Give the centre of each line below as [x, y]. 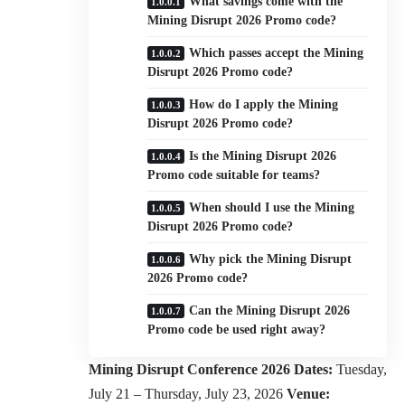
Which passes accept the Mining [276, 52]
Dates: [313, 369]
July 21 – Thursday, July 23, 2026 [188, 393]
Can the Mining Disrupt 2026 [269, 310]
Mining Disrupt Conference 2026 [189, 369]
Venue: [308, 393]
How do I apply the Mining [264, 104]
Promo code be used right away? [236, 329]
